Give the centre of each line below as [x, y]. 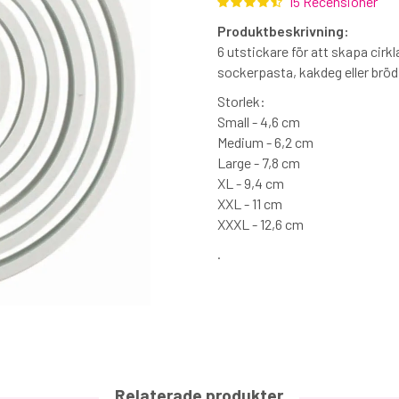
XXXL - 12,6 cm [261, 224]
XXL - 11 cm [250, 204]
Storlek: [241, 102]
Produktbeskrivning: [283, 31]
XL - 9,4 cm [251, 183]
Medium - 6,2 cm [265, 142]
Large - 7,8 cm [259, 163]
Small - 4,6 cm [259, 122]
